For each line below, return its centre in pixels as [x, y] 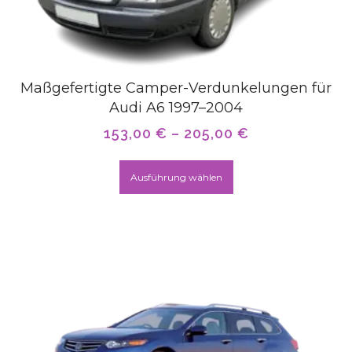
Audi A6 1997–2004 [176, 108]
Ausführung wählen [176, 178]
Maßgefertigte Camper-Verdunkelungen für [176, 88]
